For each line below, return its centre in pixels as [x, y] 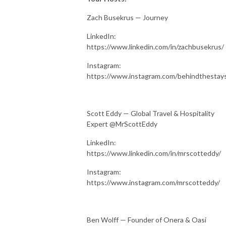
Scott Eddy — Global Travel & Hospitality [151, 113]
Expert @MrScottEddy [122, 124]
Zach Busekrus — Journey [127, 17]
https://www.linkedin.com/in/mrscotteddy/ [154, 153]
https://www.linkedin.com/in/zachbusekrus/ [155, 46]
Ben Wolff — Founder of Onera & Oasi [147, 219]
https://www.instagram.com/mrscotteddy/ [153, 182]
